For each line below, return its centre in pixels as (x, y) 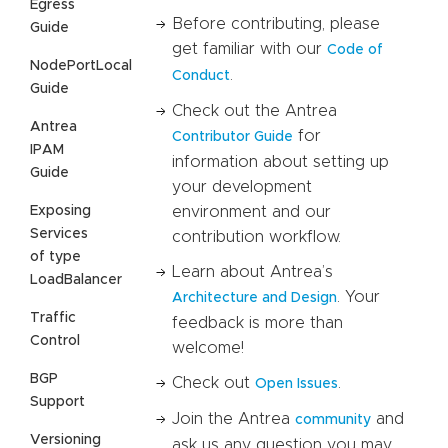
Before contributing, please (276, 23)
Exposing (60, 210)
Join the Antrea (233, 418)
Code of (355, 49)
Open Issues (296, 383)
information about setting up (280, 161)
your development (242, 186)
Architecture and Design (254, 297)
